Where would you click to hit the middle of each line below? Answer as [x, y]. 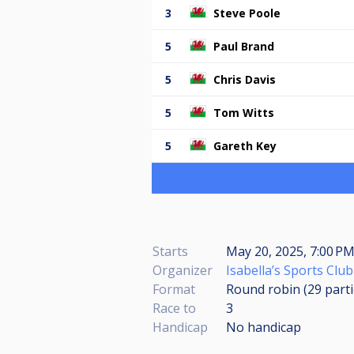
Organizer [183, 270]
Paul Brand [244, 46]
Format [174, 289]
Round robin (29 [275, 289]
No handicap [264, 327]
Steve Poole [247, 13]
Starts [170, 251]
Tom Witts [244, 112]
